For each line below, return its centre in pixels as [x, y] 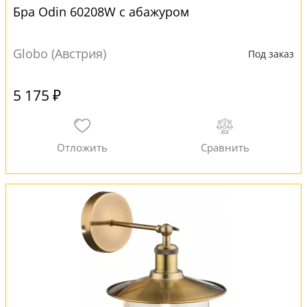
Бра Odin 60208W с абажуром [101, 12]
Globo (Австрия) [60, 53]
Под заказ [271, 54]
